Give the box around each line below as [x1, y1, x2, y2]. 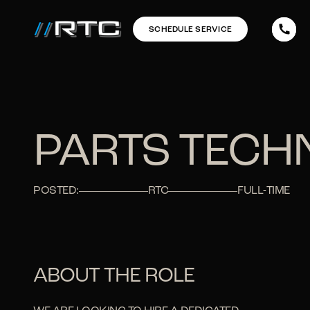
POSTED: [33, 185, 79, 197]
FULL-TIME [237, 185, 290, 197]
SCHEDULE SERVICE [149, 25, 232, 34]
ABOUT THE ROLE [33, 266, 194, 287]
